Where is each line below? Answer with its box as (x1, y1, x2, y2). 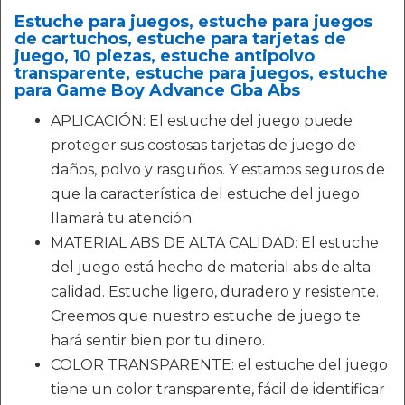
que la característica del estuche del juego (51, 185, 360, 202)
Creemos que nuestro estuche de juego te (51, 307, 361, 325)
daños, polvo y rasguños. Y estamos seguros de (51, 161, 385, 178)
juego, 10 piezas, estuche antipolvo (14, 46, 315, 66)
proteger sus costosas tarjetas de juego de (51, 137, 356, 154)
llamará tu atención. (51, 210, 194, 227)
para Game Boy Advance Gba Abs (14, 80, 300, 100)
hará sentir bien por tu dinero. (51, 332, 265, 349)
